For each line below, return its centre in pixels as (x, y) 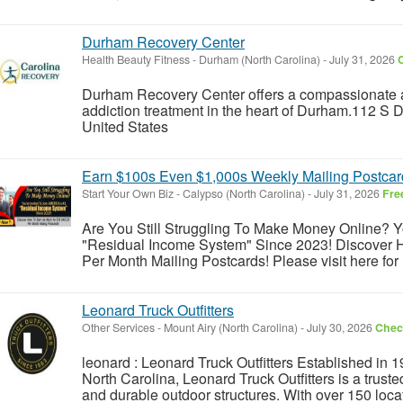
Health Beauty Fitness (136, 59)
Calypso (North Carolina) (244, 193)
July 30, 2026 (340, 327)
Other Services (118, 327)
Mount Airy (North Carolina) (231, 327)
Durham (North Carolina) (260, 59)
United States (127, 126)
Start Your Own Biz (128, 193)
